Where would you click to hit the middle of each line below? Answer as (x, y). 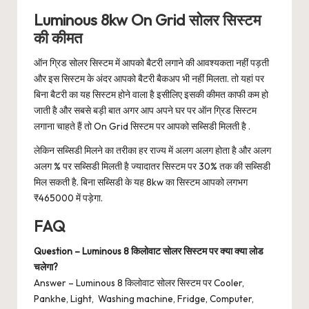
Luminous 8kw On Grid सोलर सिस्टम (147, 20)
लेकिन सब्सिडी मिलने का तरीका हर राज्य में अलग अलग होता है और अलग (152, 150)
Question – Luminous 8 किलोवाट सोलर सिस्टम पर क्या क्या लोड (149, 251)
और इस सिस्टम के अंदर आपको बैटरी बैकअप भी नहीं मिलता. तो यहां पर (149, 78)
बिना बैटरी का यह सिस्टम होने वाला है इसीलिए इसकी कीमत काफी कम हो (151, 94)
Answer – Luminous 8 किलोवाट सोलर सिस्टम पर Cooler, (139, 282)
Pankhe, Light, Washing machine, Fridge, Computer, (144, 298)
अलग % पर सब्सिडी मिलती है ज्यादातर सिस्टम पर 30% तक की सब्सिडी (152, 166)
